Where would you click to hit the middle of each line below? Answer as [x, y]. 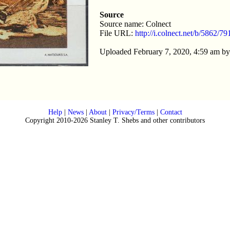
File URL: [117, 33]
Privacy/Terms [133, 112]
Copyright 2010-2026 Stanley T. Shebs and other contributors [115, 120]
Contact [171, 112]
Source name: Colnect [135, 24]
